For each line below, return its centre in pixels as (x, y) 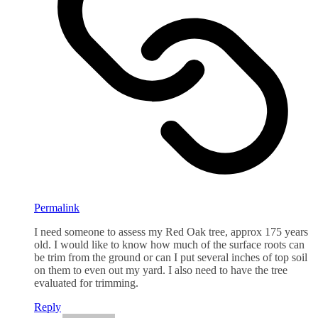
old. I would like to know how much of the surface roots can (169, 244)
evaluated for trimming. (86, 283)
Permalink (57, 207)
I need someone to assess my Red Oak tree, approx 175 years (171, 231)
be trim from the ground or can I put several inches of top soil (171, 257)
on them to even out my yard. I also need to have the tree (161, 270)
